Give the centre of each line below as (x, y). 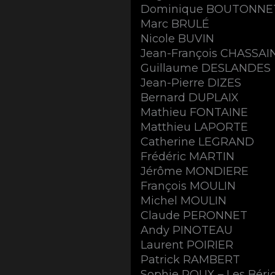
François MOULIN (188, 186)
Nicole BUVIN (178, 38)
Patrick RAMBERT (191, 259)
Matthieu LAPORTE (195, 127)
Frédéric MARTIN (188, 156)
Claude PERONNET (194, 215)
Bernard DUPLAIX (190, 97)
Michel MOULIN (184, 200)
